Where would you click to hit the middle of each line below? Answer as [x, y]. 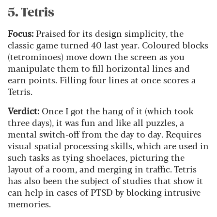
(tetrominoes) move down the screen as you [96, 56]
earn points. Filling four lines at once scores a [102, 80]
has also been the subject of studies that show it [105, 180]
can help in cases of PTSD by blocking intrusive [104, 192]
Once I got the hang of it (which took [116, 111]
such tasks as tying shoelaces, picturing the [96, 157]
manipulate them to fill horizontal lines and [99, 68]
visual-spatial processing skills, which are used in [108, 146]
